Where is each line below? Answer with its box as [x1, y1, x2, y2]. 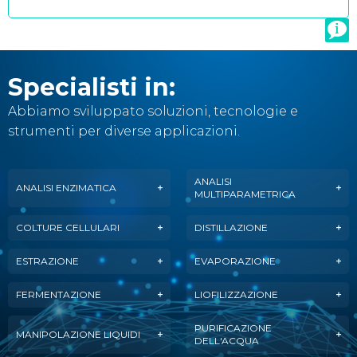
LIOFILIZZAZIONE [194, 288, 278, 300]
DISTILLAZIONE [194, 222, 268, 233]
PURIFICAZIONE [194, 322, 272, 334]
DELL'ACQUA [194, 335, 259, 347]
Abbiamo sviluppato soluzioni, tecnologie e [8, 104, 298, 119]
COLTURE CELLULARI [16, 222, 120, 233]
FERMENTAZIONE [16, 288, 101, 300]
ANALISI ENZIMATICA [16, 182, 116, 194]
